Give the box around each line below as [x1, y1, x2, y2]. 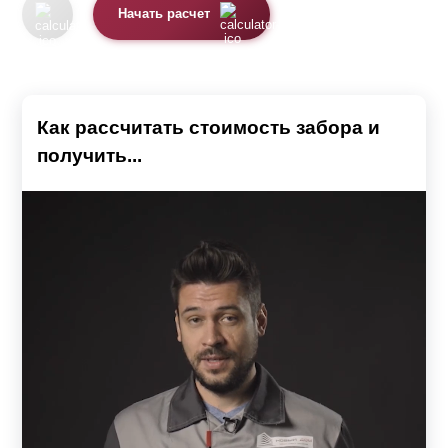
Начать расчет [118, 7, 211, 22]
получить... [37, 144, 142, 166]
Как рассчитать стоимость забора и [37, 116, 380, 138]
